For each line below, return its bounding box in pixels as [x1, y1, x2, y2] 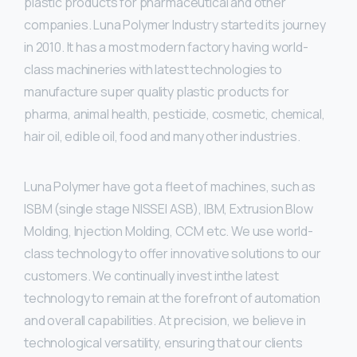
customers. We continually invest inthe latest [24, 267, 279, 285]
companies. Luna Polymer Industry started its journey [24, 16, 326, 34]
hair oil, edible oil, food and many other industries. [24, 127, 300, 146]
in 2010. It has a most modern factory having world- [24, 38, 308, 57]
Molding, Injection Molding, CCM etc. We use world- [24, 222, 313, 241]
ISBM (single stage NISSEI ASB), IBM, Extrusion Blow [24, 200, 313, 218]
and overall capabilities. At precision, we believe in [24, 312, 306, 330]
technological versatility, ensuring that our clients [24, 334, 303, 352]
